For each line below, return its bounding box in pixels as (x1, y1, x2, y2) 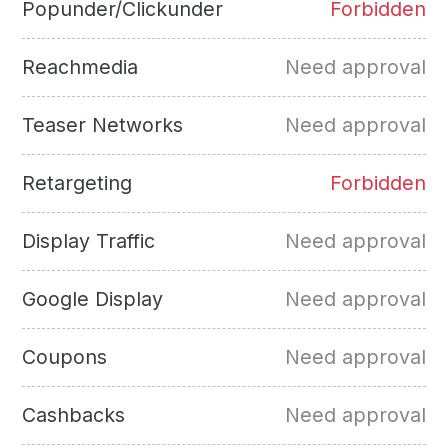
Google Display (22, 286, 164, 311)
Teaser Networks (22, 112, 184, 137)
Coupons (22, 344, 108, 369)
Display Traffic (22, 228, 156, 253)
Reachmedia (22, 54, 139, 79)
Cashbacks (22, 402, 126, 427)
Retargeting (22, 170, 133, 195)
